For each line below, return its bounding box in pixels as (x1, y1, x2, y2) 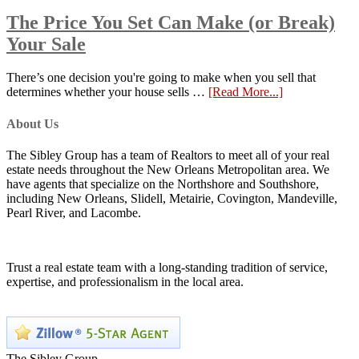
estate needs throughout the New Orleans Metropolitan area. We (6, 163, 329, 176)
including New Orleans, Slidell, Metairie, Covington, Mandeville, (6, 192, 337, 205)
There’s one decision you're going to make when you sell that (6, 71, 316, 85)
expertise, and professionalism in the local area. (6, 275, 244, 288)
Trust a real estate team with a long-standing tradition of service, (6, 260, 328, 274)
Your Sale (6, 33, 86, 54)
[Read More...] (208, 85, 283, 99)
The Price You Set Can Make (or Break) (6, 11, 335, 33)
